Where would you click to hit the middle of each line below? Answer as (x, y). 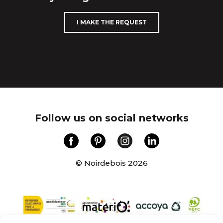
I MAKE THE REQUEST (111, 22)
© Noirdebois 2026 (111, 163)
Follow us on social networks (111, 118)
